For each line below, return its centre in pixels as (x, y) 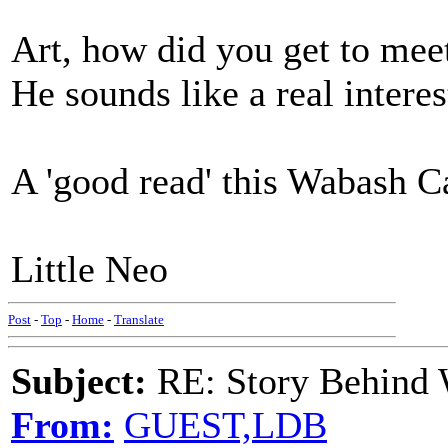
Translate (139, 319)
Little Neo (89, 269)
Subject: (79, 381)
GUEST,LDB (225, 425)
